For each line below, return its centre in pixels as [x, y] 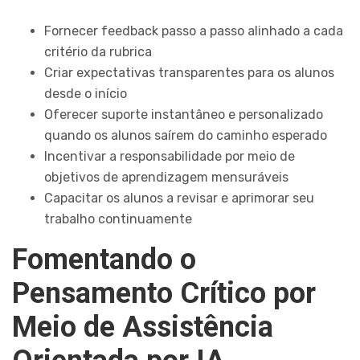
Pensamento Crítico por [164, 294]
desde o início [86, 94]
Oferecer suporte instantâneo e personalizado [184, 115]
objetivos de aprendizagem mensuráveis [166, 178]
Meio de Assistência [143, 327]
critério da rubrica [98, 52]
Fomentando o [104, 260]
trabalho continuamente [118, 219]
